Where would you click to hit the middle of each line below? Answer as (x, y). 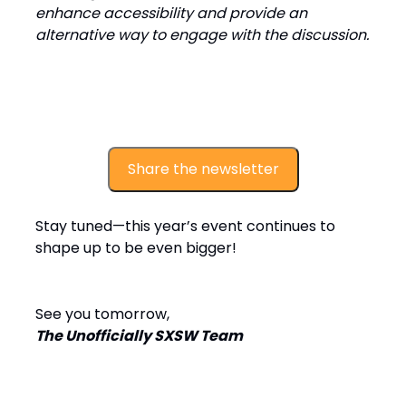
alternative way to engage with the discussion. (202, 35)
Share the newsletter (203, 169)
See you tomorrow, (102, 314)
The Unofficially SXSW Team (139, 336)
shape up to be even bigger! (136, 248)
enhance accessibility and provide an (171, 13)
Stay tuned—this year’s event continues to (185, 226)
